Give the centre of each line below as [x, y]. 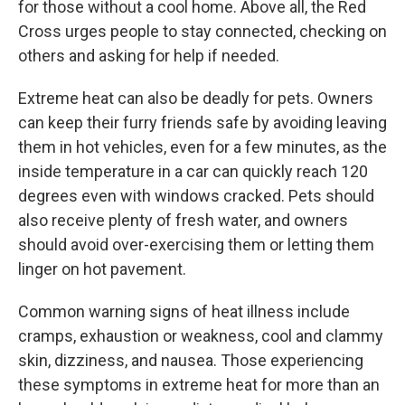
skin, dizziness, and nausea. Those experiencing [191, 361]
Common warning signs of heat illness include [184, 312]
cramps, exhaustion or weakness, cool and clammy [201, 336]
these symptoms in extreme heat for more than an [199, 385]
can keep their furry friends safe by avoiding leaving [202, 123]
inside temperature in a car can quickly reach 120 [193, 172]
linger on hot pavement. [102, 269]
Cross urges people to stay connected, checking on [202, 32]
